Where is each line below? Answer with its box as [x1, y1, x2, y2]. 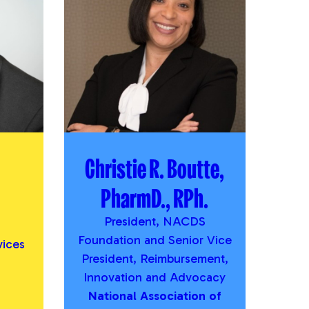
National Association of [88, 288, 221, 304]
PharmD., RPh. [101, 180, 209, 216]
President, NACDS [103, 214, 206, 230]
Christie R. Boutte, [85, 150, 225, 186]
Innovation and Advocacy [83, 270, 226, 286]
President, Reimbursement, [81, 251, 228, 267]
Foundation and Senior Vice [77, 232, 232, 248]
